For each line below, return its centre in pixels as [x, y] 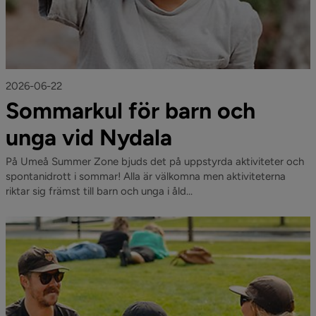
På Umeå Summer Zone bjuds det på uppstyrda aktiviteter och [155, 162]
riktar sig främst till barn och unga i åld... [99, 191]
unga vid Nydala [89, 138]
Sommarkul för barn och [130, 111]
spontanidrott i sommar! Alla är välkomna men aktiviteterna [146, 176]
